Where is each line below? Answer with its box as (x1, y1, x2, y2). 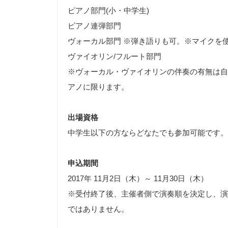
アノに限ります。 (68, 82, 129, 91)
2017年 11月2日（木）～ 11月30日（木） (68, 174, 208, 183)
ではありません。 (68, 205, 129, 213)
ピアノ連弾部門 (68, 21, 121, 30)
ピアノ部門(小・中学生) (68, 6, 149, 15)
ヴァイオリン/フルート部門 (68, 52, 169, 61)
